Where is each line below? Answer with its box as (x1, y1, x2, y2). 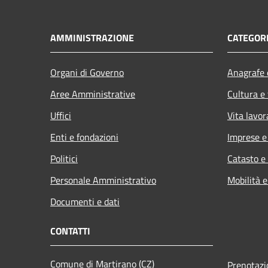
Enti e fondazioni (50, 129, 118, 144)
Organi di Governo (50, 65, 124, 80)
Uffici (50, 108, 71, 123)
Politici (50, 151, 78, 166)
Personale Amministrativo (50, 172, 156, 187)
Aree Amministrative (50, 86, 135, 101)
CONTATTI (50, 223, 90, 238)
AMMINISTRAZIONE (50, 30, 134, 45)
